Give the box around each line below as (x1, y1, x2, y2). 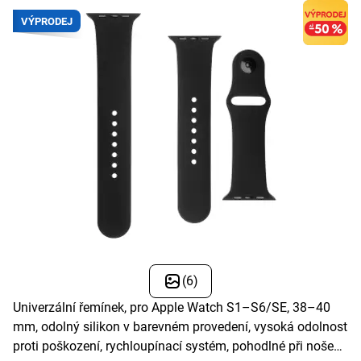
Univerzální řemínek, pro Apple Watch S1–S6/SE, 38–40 (13, 300, 330, 316)
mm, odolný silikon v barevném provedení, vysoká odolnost (13, 319, 347, 335)
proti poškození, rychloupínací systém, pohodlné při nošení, (13, 338, 346, 355)
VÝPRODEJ (21, 15, 73, 27)
